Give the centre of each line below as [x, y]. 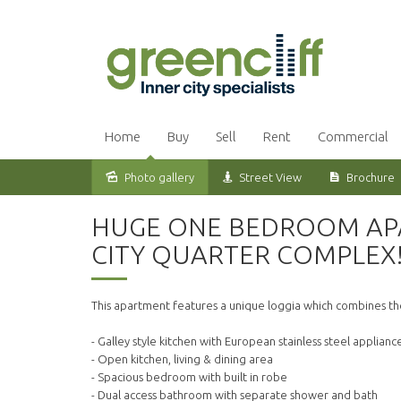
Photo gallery [159, 178]
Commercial [353, 137]
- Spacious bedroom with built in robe [189, 377]
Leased [36, 196]
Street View [270, 178]
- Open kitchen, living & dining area [182, 359]
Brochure [371, 178]
